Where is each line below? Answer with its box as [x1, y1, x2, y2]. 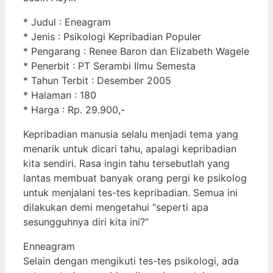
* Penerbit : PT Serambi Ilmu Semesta [23, 59, 196, 72]
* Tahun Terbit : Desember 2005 [23, 74, 171, 87]
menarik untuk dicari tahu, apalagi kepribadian [23, 142, 236, 155]
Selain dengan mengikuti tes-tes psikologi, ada [23, 254, 239, 267]
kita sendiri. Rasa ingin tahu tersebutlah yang [23, 157, 230, 169]
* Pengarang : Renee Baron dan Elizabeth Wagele [23, 44, 249, 57]
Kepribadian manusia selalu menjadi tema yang [23, 127, 238, 140]
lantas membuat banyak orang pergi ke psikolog [23, 171, 247, 184]
